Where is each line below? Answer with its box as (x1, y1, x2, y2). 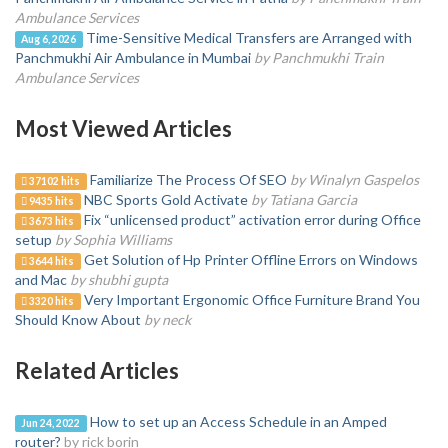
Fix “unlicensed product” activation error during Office (83, 211, 421, 228)
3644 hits (27, 255, 75, 267)
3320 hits (27, 295, 75, 307)
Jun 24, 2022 (21, 417, 81, 429)
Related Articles (15, 357, 179, 384)
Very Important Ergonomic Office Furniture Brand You (83, 291, 420, 308)
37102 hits (27, 175, 81, 187)
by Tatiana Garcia (250, 191, 357, 208)
